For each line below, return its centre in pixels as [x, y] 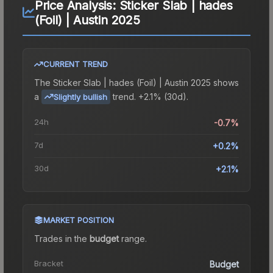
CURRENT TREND [76, 64]
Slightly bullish [80, 97]
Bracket [49, 263]
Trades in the [62, 238]
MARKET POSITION [79, 220]
